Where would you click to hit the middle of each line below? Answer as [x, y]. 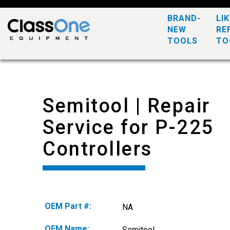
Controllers [98, 149]
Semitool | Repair [127, 106]
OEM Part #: [68, 206]
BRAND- [184, 18]
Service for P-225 [129, 127]
